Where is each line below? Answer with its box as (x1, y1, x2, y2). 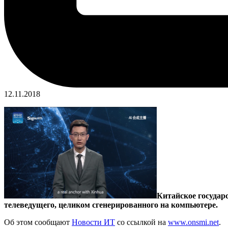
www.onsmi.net (168, 217, 219, 226)
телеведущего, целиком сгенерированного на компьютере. (4, 200, 218, 209)
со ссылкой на (115, 217, 168, 226)
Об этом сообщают (4, 217, 72, 226)
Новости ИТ (72, 217, 115, 226)
